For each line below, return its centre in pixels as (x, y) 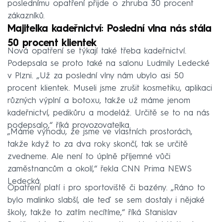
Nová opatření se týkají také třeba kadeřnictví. (97, 52)
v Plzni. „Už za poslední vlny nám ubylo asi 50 (96, 76)
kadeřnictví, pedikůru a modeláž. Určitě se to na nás (109, 113)
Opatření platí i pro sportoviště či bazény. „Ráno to (106, 188)
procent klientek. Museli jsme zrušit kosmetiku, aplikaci (110, 89)
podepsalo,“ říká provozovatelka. (69, 126)
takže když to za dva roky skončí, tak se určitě (98, 145)
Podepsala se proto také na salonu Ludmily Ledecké (109, 64)
